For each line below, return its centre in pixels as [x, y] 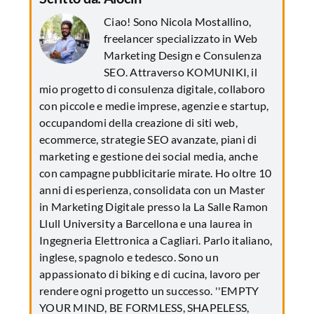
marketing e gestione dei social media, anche [149, 156]
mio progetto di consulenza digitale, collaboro [152, 88]
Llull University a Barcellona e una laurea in [146, 223]
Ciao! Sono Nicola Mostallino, [178, 21]
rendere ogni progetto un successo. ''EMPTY [149, 290]
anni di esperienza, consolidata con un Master [152, 189]
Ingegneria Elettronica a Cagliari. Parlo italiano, [156, 240]
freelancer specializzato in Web [181, 38]
